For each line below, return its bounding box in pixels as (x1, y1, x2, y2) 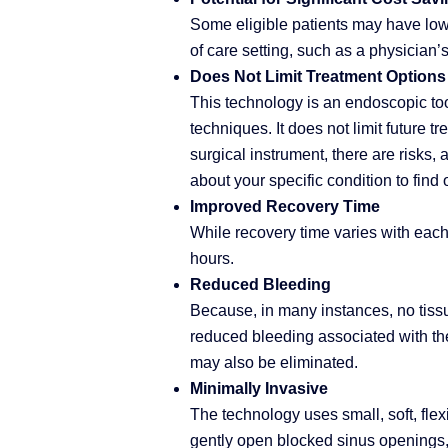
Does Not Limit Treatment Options (190, 67, 446, 85)
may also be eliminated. (190, 353, 358, 371)
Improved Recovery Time (190, 197, 380, 215)
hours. (190, 249, 234, 267)
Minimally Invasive (190, 379, 328, 397)
